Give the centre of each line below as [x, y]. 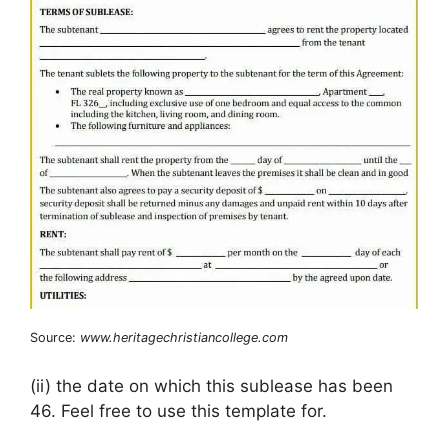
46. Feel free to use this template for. [178, 411]
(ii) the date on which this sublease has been [211, 386]
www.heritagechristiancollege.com [184, 337]
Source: [55, 337]
